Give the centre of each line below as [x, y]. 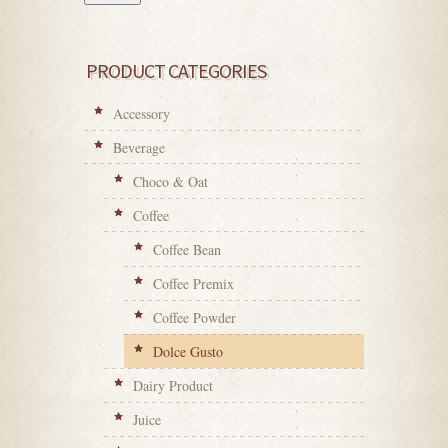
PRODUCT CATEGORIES [176, 70]
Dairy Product [173, 385]
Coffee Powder [194, 317]
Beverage [139, 147]
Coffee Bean [187, 249]
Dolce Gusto [188, 351]
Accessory [141, 113]
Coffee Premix [193, 283]
